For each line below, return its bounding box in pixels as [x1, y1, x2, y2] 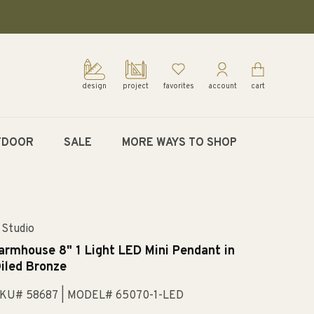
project [123, 82, 149, 91]
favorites [163, 82, 194, 91]
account [207, 82, 237, 91]
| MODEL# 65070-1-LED [60, 289, 184, 303]
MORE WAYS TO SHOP [121, 136, 237, 150]
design [82, 82, 107, 91]
